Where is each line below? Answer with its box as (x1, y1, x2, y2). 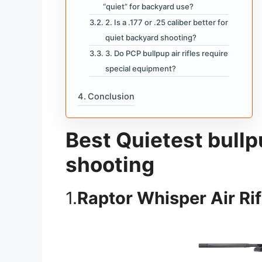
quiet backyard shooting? (105, 32, 196, 42)
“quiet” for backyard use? (102, 1, 194, 11)
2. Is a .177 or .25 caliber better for (105, 17, 228, 27)
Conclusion (87, 91, 135, 102)
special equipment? (105, 63, 176, 73)
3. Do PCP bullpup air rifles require (105, 48, 228, 58)
